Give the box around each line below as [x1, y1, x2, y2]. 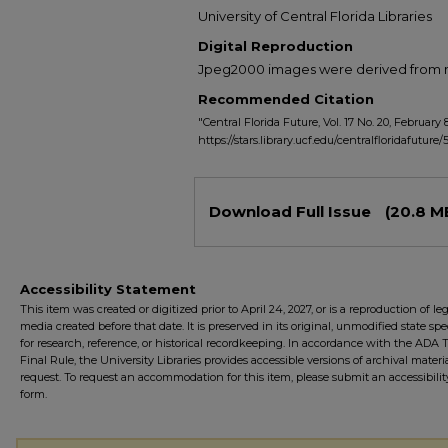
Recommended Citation [198, 91, 374, 107]
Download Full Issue [209, 202, 375, 221]
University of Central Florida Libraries [198, 8, 432, 24]
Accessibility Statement [20, 281, 196, 297]
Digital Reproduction [198, 38, 353, 54]
